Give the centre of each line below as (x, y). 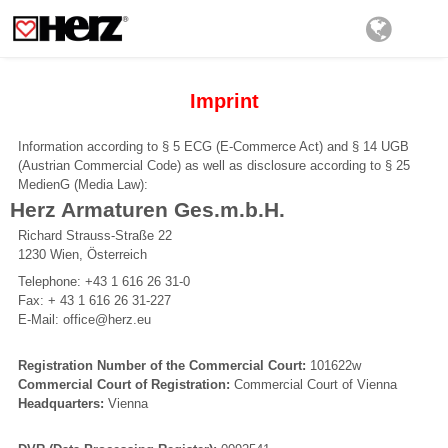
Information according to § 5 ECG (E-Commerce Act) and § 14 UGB (213, 146)
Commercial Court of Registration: (126, 384)
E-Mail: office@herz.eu (84, 319)
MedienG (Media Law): (83, 184)
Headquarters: (61, 403)
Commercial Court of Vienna (315, 384)
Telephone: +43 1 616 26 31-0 (104, 281)
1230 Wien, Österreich (82, 254)
